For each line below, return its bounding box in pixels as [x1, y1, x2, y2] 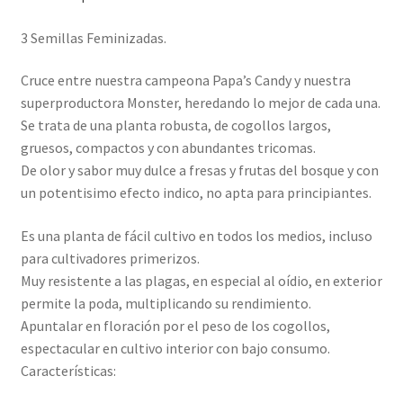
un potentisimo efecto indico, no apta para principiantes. [20, 184, 372, 202]
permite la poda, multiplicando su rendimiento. [20, 294, 311, 313]
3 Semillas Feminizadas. [20, 28, 166, 47]
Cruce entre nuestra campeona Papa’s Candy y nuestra [20, 71, 351, 90]
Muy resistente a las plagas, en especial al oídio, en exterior [20, 272, 382, 291]
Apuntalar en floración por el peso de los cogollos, [20, 317, 330, 336]
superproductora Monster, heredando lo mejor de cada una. [20, 94, 381, 112]
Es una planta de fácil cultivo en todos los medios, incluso [20, 227, 372, 246]
